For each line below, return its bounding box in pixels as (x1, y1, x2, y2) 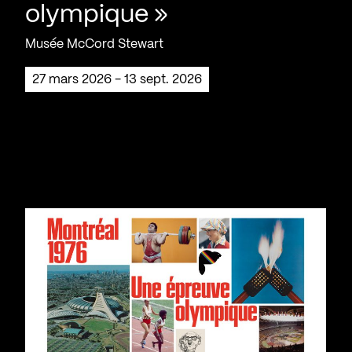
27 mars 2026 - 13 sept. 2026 (39, 73, 202, 86)
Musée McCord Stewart (25, 38, 163, 50)
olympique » (25, 2, 168, 27)
